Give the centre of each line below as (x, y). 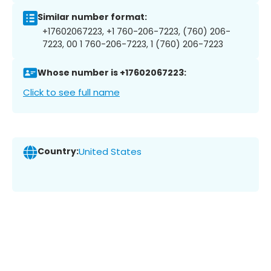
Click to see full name (71, 92)
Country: (58, 152)
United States (110, 152)
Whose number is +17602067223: (112, 73)
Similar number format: (92, 17)
